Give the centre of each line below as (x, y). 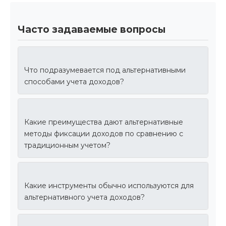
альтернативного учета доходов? (84, 197)
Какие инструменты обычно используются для (109, 186)
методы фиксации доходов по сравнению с (104, 134)
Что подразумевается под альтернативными (105, 70)
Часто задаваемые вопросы (92, 30)
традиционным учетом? (67, 146)
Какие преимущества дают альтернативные (104, 122)
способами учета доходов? (74, 82)
